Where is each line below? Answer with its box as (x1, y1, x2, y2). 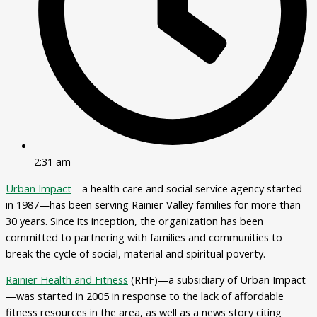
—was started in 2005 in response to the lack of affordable (6, 289, 284, 304)
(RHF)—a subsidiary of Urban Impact (128, 272, 306, 287)
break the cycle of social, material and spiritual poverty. (6, 246, 265, 260)
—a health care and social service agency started (71, 180, 302, 195)
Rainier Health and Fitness (6, 272, 128, 287)
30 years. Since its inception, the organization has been (6, 213, 263, 228)
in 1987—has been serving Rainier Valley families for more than (6, 197, 301, 212)
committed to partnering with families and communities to (6, 229, 282, 244)
